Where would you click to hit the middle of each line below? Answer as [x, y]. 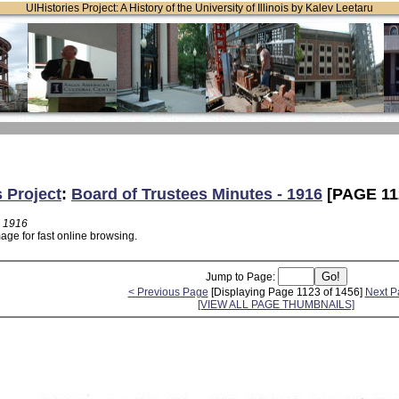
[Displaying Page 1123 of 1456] [286, 292]
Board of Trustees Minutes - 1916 [197, 194]
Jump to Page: [241, 277]
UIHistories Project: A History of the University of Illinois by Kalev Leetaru [199, 8]
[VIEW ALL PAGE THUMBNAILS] [276, 304]
